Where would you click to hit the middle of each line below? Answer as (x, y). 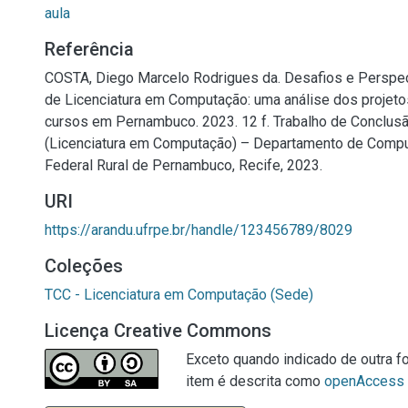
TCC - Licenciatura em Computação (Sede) (179, 295)
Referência (89, 49)
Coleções (84, 266)
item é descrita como (255, 381)
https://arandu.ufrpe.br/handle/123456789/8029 (199, 230)
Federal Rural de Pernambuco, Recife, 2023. (184, 165)
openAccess (364, 381)
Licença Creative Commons (158, 331)
